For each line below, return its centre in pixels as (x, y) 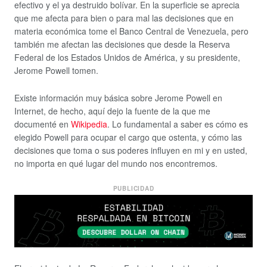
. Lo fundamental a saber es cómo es (178, 124)
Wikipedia (88, 124)
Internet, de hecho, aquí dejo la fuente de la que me (112, 111)
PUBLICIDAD (133, 188)
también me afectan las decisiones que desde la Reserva (122, 44)
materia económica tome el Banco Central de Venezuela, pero (131, 31)
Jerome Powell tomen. (56, 70)
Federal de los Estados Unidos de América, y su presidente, (127, 57)
